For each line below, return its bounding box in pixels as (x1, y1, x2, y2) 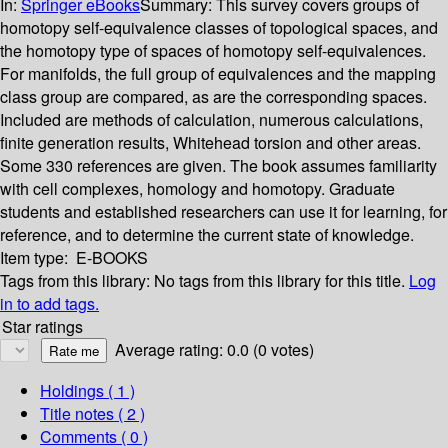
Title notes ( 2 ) (40, 402, 145, 426)
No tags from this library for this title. (154, 269, 405, 293)
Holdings (40, 379, 104, 403)
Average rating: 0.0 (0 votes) (115, 338, 314, 362)
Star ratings (2, 315, 83, 339)
